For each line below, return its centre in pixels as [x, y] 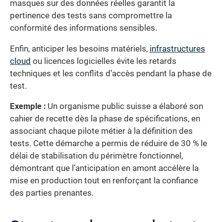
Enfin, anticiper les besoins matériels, [80, 49]
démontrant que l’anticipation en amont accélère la [104, 168]
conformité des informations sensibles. [83, 28]
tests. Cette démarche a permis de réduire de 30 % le [109, 144]
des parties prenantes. [52, 193]
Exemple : [28, 107]
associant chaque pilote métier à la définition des [101, 131]
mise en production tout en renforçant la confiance [104, 181]
